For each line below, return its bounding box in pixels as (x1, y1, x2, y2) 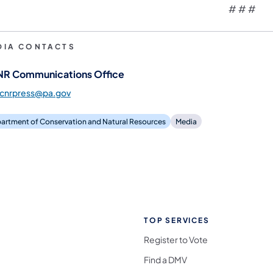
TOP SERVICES (144, 215, 210, 225)
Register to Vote (144, 233, 208, 245)
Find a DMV (144, 253, 187, 265)
